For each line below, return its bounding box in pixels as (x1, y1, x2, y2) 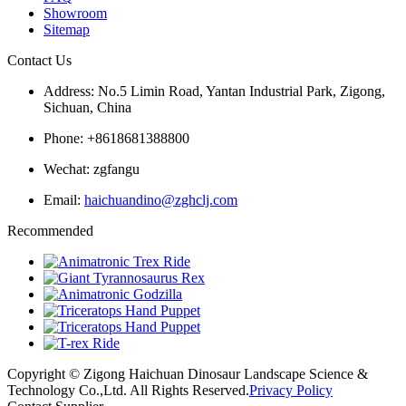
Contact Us (7, 52, 72, 68)
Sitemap (43, 21, 90, 37)
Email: (43, 191, 84, 208)
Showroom (43, 5, 107, 21)
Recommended (7, 222, 93, 238)
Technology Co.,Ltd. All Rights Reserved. (7, 382, 249, 398)
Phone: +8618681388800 (43, 130, 189, 146)
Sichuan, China (43, 99, 131, 115)
